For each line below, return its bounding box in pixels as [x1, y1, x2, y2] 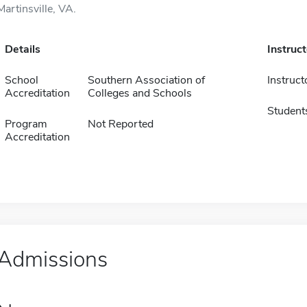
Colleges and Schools [87, 86, 192, 101]
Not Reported [87, 116, 153, 132]
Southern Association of [87, 73, 205, 88]
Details [4, 42, 40, 57]
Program [4, 116, 47, 132]
